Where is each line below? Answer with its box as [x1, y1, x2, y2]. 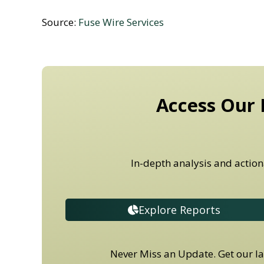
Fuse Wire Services [78, 15, 164, 29]
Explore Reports [138, 202, 220, 217]
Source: [42, 15, 79, 29]
